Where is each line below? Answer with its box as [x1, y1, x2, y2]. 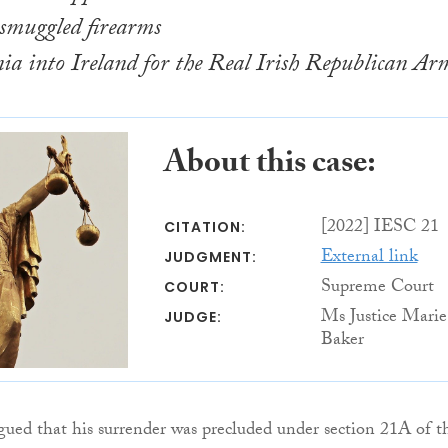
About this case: [163, 138, 376, 193]
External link [320, 242, 418, 274]
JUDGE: [163, 306, 222, 327]
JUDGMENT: [163, 246, 257, 267]
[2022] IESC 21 [320, 212, 439, 244]
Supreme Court [320, 272, 434, 304]
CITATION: [163, 216, 246, 237]
